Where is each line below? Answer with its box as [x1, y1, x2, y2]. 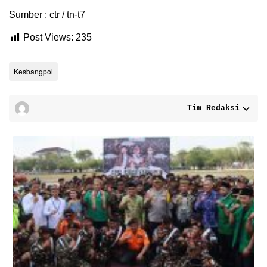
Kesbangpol [14, 66, 53, 77]
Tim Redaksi [187, 103, 240, 113]
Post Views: [23, 32, 73, 43]
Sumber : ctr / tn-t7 [9, 10, 85, 20]
